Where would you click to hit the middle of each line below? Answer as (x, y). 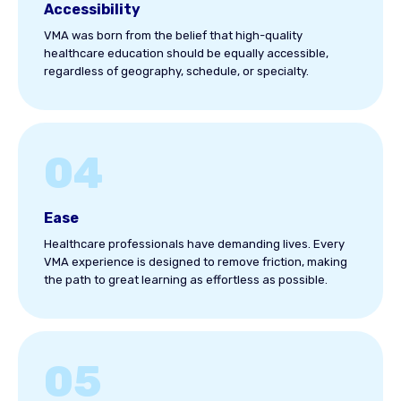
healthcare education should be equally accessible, (186, 53)
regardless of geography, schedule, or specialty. (176, 71)
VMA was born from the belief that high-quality (173, 35)
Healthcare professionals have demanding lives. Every (194, 244)
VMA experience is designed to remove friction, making (196, 262)
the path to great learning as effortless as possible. (186, 280)
